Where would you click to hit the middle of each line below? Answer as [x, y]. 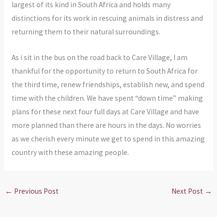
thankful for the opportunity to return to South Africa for [104, 71]
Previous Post [36, 191]
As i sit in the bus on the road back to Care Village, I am [99, 58]
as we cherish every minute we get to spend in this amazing [108, 139]
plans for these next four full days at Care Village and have [105, 112]
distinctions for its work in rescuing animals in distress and [107, 18]
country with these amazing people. [70, 153]
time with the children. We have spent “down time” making [107, 98]
